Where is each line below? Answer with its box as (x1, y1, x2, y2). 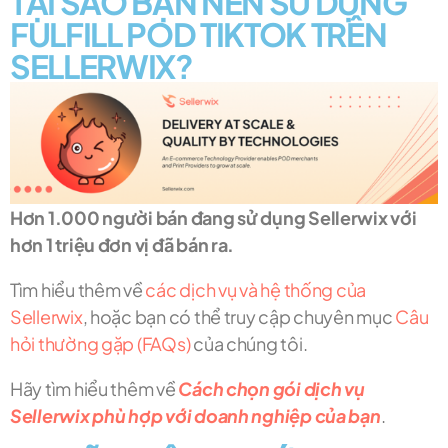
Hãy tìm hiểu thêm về (10, 377, 179, 401)
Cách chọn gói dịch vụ (178, 377, 365, 401)
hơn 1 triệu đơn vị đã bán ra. (10, 233, 235, 257)
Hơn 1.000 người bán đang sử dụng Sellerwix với (10, 206, 417, 230)
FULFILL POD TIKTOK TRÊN (10, 14, 387, 55)
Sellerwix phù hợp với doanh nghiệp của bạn (10, 404, 381, 428)
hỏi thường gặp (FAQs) (10, 332, 191, 356)
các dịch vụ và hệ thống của (145, 278, 367, 302)
